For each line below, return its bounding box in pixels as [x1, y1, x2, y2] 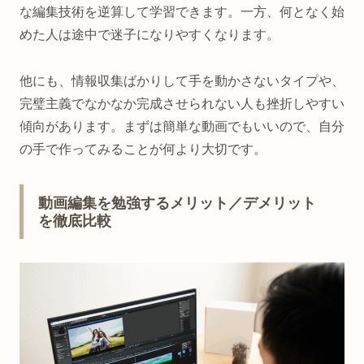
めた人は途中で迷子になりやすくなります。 [19, 28, 279, 42]
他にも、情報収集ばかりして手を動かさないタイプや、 [19, 73, 344, 88]
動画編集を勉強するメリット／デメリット [38, 195, 316, 212]
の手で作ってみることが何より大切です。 [19, 141, 266, 156]
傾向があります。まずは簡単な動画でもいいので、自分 [19, 119, 344, 133]
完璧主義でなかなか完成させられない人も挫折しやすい [19, 96, 344, 110]
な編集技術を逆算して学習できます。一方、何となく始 [19, 5, 344, 19]
